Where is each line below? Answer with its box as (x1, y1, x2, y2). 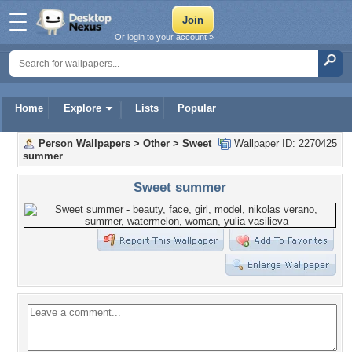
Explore (64, 102, 101, 114)
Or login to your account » (115, 32, 214, 42)
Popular (178, 102, 216, 114)
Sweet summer (134, 179, 226, 195)
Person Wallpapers (38, 137, 130, 149)
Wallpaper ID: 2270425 (231, 137, 337, 149)
